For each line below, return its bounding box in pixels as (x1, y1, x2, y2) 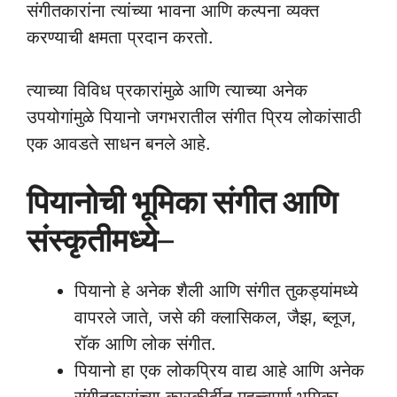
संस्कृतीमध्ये (27, 221, 158, 260)
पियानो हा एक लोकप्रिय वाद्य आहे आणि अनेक (74, 360, 364, 381)
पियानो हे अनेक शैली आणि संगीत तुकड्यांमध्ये (74, 280, 358, 301)
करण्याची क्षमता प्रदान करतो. (27, 27, 214, 48)
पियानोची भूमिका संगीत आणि (27, 183, 338, 222)
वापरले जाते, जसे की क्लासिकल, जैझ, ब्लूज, (74, 307, 356, 328)
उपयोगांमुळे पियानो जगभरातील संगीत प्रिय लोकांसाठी (27, 106, 362, 128)
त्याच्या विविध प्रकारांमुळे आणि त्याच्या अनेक (27, 80, 307, 101)
